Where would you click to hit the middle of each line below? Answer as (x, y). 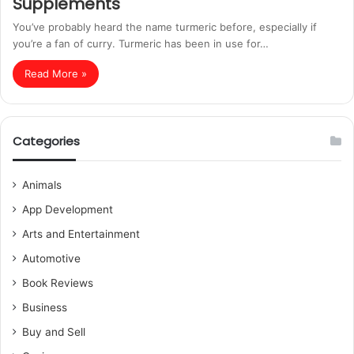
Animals (42, 185)
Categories (46, 141)
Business (45, 307)
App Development (68, 209)
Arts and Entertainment (81, 234)
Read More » (56, 73)
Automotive (51, 258)
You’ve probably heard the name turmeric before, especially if (165, 27)
